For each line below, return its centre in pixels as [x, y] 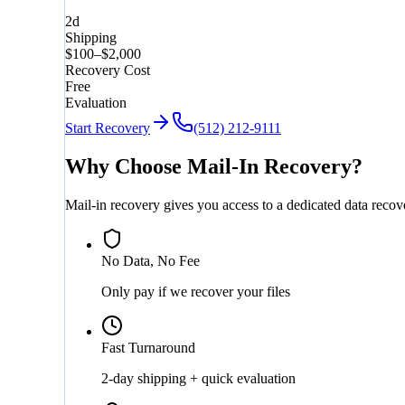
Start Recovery [108, 128]
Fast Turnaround [148, 348]
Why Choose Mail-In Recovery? [214, 167]
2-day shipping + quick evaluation [198, 379]
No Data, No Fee [151, 261]
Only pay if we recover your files [196, 292]
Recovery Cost [108, 71]
